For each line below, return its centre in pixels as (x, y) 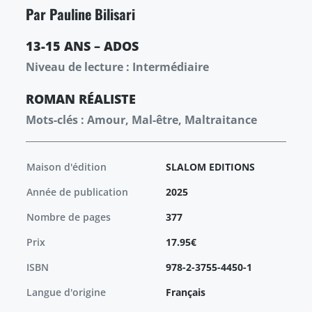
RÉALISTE (107, 99)
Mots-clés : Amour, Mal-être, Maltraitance (141, 120)
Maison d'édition (67, 167)
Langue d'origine (66, 292)
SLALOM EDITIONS (210, 167)
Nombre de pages (69, 217)
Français (186, 292)
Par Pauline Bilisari (80, 14)
